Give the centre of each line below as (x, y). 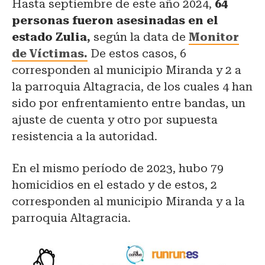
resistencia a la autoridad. (85, 137)
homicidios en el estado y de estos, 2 (114, 185)
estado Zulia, (51, 37)
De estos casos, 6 (137, 54)
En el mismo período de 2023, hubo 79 (118, 169)
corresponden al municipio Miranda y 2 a (127, 70)
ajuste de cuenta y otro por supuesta (115, 120)
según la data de (140, 37)
